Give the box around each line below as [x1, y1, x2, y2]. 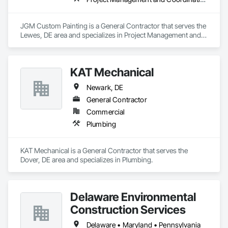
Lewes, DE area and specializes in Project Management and [20, 31, 201, 39]
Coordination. [20, 40, 63, 48]
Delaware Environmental [70, 190, 196, 204]
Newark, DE [87, 83, 124, 92]
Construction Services [70, 203, 186, 216]
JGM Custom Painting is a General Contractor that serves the [20, 21, 206, 30]
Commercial [87, 107, 125, 116]
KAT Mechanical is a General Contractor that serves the [20, 146, 188, 155]
